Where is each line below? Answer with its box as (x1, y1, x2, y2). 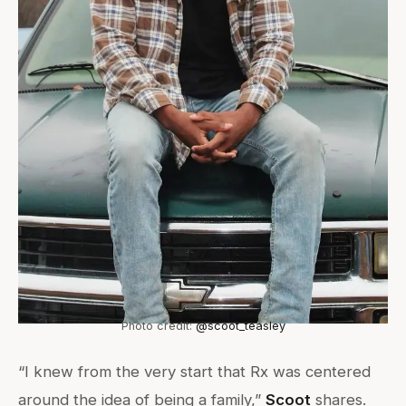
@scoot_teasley (195, 318, 285, 333)
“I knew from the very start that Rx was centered (18, 362, 371, 381)
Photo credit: (121, 318, 196, 333)
